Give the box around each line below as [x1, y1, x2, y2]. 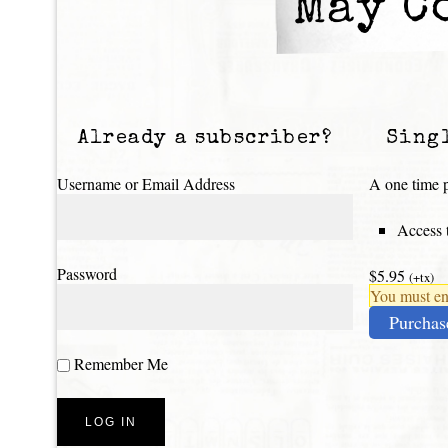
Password [57, 262, 117, 284]
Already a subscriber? [77, 128, 332, 149]
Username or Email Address [57, 172, 235, 194]
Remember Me [70, 352, 168, 374]
